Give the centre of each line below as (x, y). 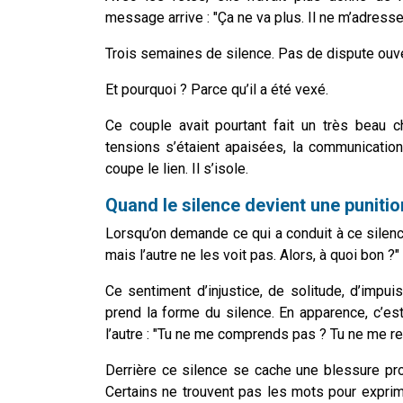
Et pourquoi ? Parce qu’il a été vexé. (217, 90)
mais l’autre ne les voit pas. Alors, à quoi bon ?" (252, 255)
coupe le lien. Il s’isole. (177, 169)
